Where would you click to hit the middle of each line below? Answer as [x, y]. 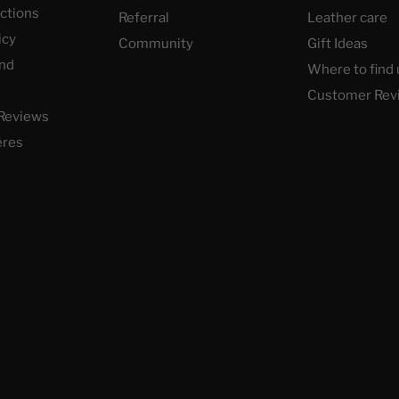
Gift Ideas [338, 44]
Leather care [348, 18]
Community [155, 44]
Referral [143, 18]
